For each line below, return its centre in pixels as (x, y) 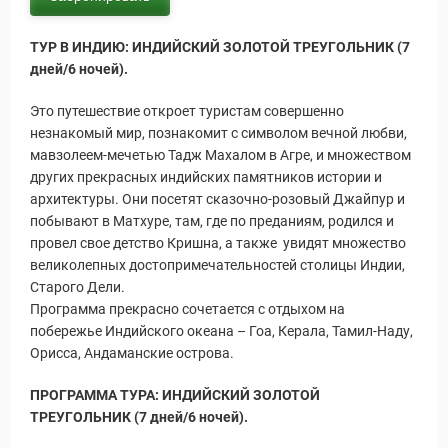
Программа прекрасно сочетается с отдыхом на (187, 309)
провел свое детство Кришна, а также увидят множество (218, 243)
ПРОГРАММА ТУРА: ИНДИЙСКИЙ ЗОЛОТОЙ (175, 395)
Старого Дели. (77, 287)
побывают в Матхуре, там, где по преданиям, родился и (212, 221)
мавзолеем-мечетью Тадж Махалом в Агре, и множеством (220, 155)
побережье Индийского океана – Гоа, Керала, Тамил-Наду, (221, 331)
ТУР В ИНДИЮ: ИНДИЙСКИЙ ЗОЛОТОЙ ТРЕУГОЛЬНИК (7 (220, 47)
